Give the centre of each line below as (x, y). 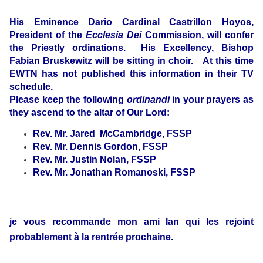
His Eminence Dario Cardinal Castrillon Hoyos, (131, 22)
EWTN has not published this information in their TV (131, 74)
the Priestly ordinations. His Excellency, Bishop (131, 48)
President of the (48, 35)
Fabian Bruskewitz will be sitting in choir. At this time (131, 61)
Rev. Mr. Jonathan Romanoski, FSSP (114, 173)
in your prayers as (211, 100)
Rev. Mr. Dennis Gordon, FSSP (100, 147)
